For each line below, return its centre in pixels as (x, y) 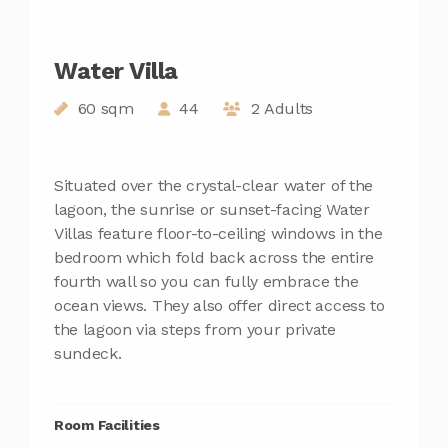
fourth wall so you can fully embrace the (206, 281)
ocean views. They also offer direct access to (219, 305)
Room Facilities (107, 424)
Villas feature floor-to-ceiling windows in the (218, 233)
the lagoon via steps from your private (195, 329)
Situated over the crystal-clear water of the (213, 185)
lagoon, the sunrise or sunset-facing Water (212, 209)
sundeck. (88, 353)
